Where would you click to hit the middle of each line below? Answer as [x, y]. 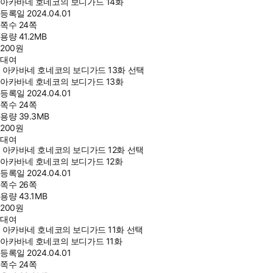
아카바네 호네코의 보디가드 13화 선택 [73, 70]
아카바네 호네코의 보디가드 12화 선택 [73, 150]
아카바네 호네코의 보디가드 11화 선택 [73, 229]
